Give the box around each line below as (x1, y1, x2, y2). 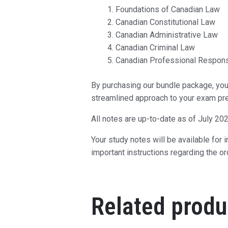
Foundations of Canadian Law (115, 5, 220, 15)
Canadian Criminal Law (115, 43, 195, 53)
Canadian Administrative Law (115, 30, 218, 40)
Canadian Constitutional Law (115, 17, 215, 27)
